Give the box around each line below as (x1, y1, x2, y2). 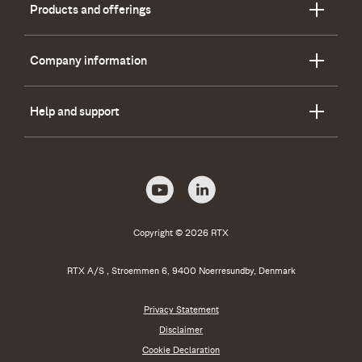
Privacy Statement (143, 304, 219, 314)
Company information (30, 53, 147, 67)
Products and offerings (30, 2, 151, 16)
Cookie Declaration (142, 344, 220, 355)
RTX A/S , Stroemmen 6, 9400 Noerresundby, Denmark (66, 265, 296, 276)
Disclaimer (159, 324, 203, 335)
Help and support (30, 104, 120, 118)
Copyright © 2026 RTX (133, 227, 229, 238)
